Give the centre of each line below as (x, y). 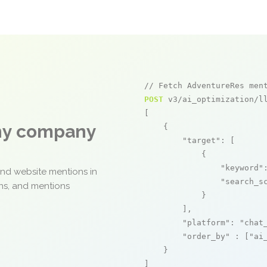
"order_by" (206, 236)
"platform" (206, 223)
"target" (201, 140)
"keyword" (242, 168)
